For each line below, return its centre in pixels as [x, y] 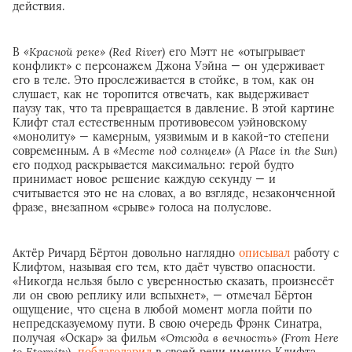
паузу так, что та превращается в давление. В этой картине [174, 108]
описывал [264, 253]
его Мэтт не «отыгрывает [235, 51]
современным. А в [63, 150]
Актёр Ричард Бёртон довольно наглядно [126, 253]
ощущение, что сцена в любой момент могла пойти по [162, 309]
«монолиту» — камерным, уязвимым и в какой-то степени [171, 136]
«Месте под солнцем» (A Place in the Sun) [225, 150]
